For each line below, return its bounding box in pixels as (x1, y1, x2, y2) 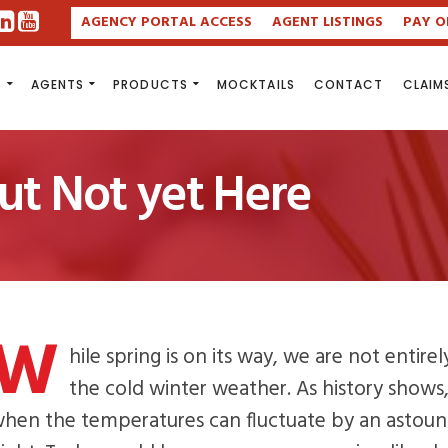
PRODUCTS (113, 76, 188, 93)
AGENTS (30, 76, 85, 93)
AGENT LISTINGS (271, 11, 383, 34)
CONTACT (313, 76, 384, 93)
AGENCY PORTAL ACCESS (80, 11, 252, 34)
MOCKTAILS (216, 76, 295, 93)
